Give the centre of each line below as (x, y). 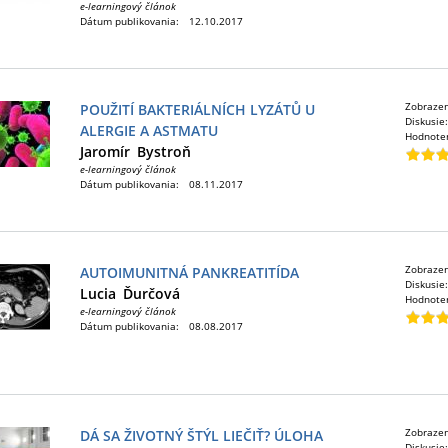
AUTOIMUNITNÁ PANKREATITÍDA (189, 272)
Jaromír (105, 151)
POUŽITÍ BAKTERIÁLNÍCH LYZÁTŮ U (197, 109)
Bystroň (164, 151)
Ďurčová (151, 293)
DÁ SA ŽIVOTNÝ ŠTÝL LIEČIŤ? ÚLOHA (201, 435)
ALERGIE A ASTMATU (149, 130)
